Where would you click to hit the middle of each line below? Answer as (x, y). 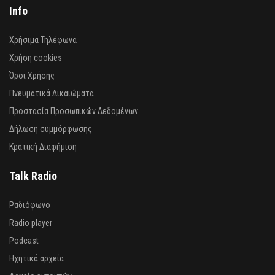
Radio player (31, 223)
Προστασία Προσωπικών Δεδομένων (74, 111)
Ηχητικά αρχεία (37, 258)
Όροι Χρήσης (32, 75)
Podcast (24, 240)
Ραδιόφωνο (30, 205)
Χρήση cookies (36, 57)
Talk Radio (33, 176)
